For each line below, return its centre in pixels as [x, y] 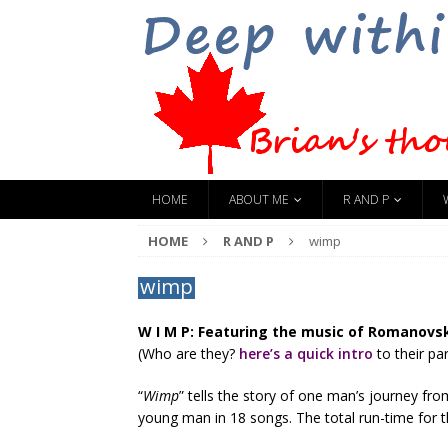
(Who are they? [188, 353]
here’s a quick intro [306, 353]
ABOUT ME [259, 199]
